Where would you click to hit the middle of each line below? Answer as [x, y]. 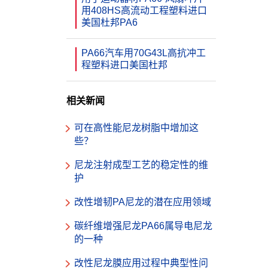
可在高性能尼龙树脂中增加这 [136, 128]
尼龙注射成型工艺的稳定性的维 [141, 165]
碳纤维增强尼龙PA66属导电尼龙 [143, 226]
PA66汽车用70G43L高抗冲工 [144, 53]
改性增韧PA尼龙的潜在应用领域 [143, 202]
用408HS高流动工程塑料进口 [144, 10]
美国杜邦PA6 [109, 22]
